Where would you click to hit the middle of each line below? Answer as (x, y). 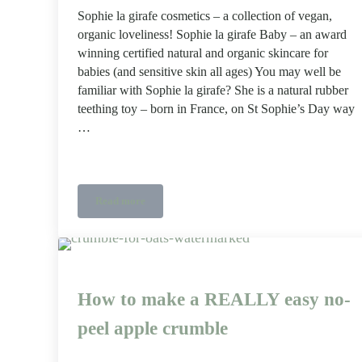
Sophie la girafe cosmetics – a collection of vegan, (205, 17)
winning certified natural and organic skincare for (203, 54)
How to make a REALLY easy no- (214, 300)
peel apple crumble (153, 329)
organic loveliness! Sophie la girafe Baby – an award (212, 35)
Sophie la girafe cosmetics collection (202, 206)
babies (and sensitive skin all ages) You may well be (209, 72)
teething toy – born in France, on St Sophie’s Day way (216, 109)
